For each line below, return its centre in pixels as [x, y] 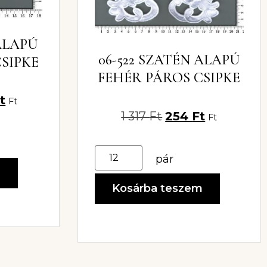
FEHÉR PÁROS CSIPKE [169, 78]
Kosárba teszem [157, 189]
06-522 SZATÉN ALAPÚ [169, 60]
